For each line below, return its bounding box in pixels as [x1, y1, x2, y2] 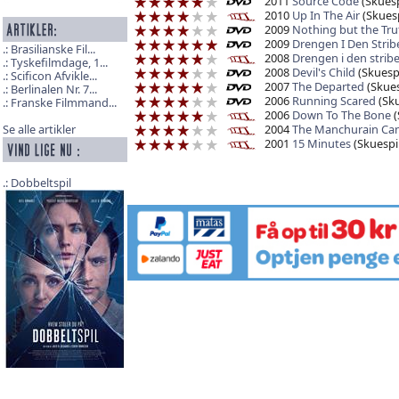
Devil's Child [291, 64, 355, 81]
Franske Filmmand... [10, 94, 117, 111]
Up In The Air [291, 6, 360, 23]
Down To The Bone [291, 107, 391, 124]
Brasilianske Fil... [10, 41, 95, 58]
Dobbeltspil [10, 175, 71, 191]
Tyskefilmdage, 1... [10, 54, 108, 71]
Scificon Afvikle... [10, 68, 97, 85]
